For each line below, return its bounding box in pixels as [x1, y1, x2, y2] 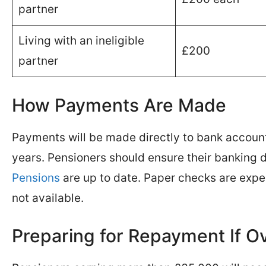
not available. [12, 191, 84, 205]
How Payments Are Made [12, 94, 226, 116]
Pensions [12, 170, 60, 185]
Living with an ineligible [18, 34, 144, 47]
